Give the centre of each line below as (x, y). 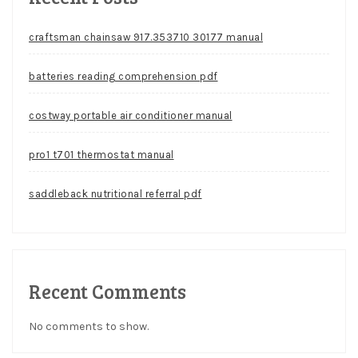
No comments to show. (89, 327)
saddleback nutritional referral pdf (115, 194)
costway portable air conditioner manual (131, 116)
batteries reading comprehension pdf (123, 77)
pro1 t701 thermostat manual (101, 155)
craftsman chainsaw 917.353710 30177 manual (146, 38)
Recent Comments (107, 292)
